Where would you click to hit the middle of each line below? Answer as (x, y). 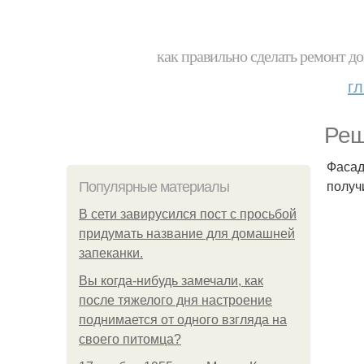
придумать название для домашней (187, 234)
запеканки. (111, 253)
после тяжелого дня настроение (175, 300)
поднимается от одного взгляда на (183, 320)
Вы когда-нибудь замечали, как (171, 281)
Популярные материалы (154, 187)
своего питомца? (130, 339)
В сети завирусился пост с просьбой (188, 214)
